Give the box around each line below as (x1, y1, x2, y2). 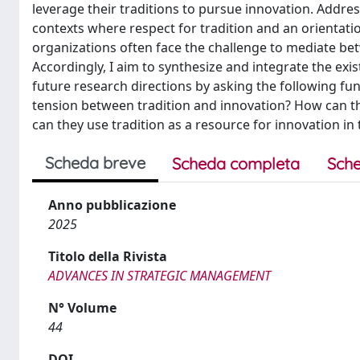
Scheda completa (172, 153, 300, 174)
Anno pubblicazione (48, 195, 176, 214)
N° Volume (48, 298, 117, 317)
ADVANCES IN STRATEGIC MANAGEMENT (48, 266, 271, 284)
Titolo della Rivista (48, 247, 167, 265)
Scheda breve (45, 152, 145, 173)
